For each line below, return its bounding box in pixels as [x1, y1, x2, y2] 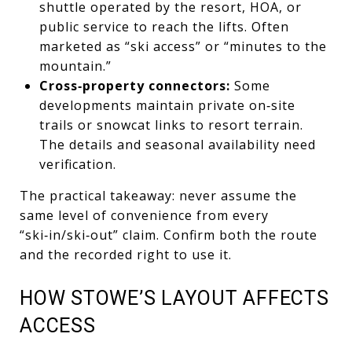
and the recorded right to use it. [20, 245, 232, 263]
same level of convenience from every [20, 206, 269, 224]
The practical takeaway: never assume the [20, 186, 297, 204]
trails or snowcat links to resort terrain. [38, 115, 303, 134]
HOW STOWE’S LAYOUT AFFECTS [20, 286, 329, 310]
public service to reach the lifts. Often [38, 17, 289, 35]
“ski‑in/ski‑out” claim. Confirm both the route [20, 225, 317, 244]
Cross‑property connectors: [38, 76, 230, 94]
